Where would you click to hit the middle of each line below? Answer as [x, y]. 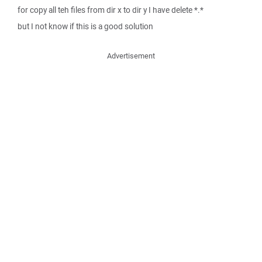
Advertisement [131, 56]
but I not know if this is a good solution [85, 26]
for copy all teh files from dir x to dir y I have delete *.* [111, 10]
